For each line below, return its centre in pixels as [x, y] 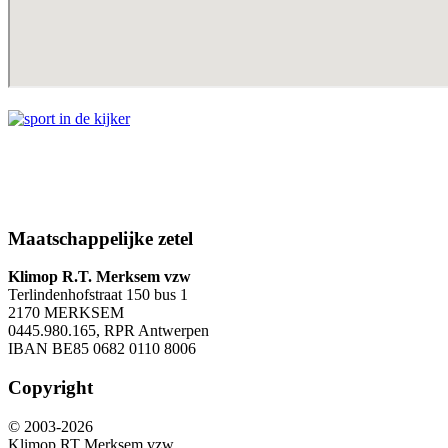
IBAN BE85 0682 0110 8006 [102, 349]
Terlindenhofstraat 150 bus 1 [98, 295]
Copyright [50, 388]
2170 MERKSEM [66, 313]
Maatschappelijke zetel [100, 238]
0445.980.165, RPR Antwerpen [108, 331]
